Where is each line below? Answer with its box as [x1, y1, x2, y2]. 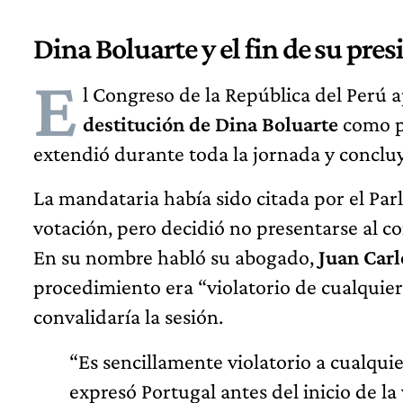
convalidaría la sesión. [33, 304, 223, 329]
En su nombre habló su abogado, [33, 245, 318, 270]
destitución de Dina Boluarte [83, 112, 338, 137]
